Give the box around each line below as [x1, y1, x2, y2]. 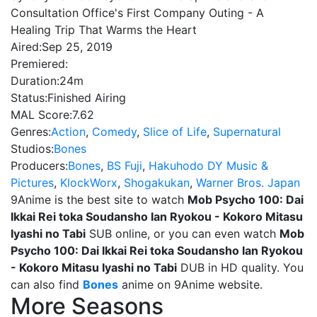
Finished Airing [47, 91, 126, 105]
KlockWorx [60, 175, 117, 190]
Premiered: [11, 57, 68, 71]
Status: [11, 91, 47, 105]
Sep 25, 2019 [42, 40, 113, 54]
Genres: [11, 125, 51, 139]
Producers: [11, 158, 68, 173]
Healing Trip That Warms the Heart [11, 23, 197, 37]
